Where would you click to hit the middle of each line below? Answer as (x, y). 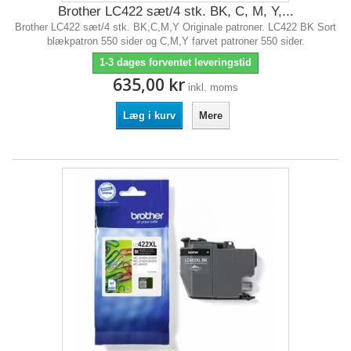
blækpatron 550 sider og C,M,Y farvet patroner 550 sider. (175, 41)
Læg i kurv (149, 116)
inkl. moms (213, 87)
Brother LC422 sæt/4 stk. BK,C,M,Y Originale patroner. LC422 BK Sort (175, 27)
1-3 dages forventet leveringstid (175, 62)
